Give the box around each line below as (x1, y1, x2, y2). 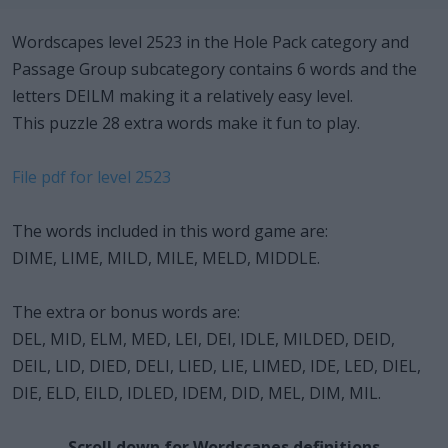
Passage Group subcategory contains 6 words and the (12, 57, 417, 80)
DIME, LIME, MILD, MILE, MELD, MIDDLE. (12, 246, 320, 269)
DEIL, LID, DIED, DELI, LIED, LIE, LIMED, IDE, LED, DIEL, (12, 354, 421, 377)
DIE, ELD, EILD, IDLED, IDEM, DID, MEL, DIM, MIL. (12, 381, 381, 404)
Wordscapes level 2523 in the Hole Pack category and (12, 30, 409, 53)
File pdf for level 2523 (12, 165, 171, 188)
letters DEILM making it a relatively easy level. (12, 84, 353, 107)
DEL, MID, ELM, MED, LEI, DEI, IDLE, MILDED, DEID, (12, 327, 395, 350)
